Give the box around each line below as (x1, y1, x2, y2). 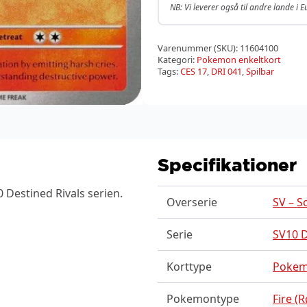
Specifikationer (158, 153, 297, 175)
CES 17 (180, 65, 207, 77)
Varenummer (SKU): (158, 42, 240, 54)
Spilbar (246, 65, 274, 77)
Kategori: (158, 53, 197, 66)
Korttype (166, 258, 212, 274)
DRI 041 (211, 65, 242, 77)
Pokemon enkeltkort (197, 53, 281, 66)
